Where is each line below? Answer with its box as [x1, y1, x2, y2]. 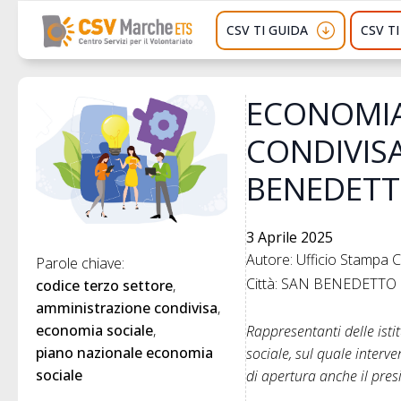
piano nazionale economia [36, 342, 213, 363]
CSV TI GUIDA [226, 21, 309, 38]
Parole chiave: [36, 252, 128, 273]
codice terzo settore [36, 275, 173, 295]
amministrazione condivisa [36, 297, 218, 318]
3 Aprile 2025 [246, 227, 334, 248]
